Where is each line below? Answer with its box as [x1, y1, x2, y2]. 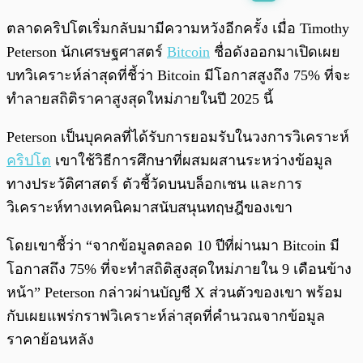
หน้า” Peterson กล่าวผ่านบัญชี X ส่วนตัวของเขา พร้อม [6, 284, 343, 301]
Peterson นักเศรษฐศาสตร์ [6, 44, 167, 61]
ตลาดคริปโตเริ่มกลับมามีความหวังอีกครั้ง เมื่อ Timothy [6, 20, 349, 37]
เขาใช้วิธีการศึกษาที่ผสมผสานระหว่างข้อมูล [51, 152, 332, 169]
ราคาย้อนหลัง [6, 331, 94, 348]
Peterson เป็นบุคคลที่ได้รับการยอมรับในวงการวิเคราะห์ [6, 129, 349, 146]
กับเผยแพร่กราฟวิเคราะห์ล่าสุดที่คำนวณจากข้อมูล [6, 308, 325, 325]
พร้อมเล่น [47, 15, 84, 26]
